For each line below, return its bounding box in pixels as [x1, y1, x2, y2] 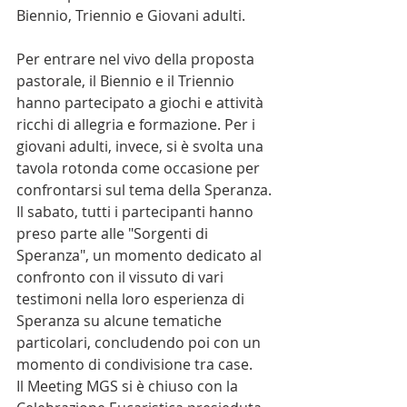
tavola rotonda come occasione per [16, 158, 263, 178]
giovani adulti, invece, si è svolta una [16, 136, 267, 156]
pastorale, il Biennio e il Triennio [16, 71, 238, 91]
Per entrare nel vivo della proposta [16, 49, 258, 69]
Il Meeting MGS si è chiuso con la [16, 376, 242, 396]
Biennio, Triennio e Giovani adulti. [16, 5, 245, 25]
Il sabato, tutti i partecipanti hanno [16, 202, 257, 222]
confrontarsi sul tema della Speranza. [16, 180, 272, 200]
